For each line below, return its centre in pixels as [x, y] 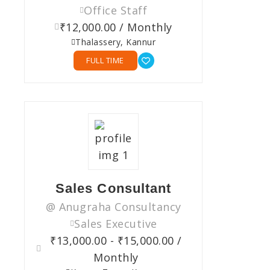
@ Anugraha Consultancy [113, 207]
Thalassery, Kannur [116, 42]
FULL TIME [105, 61]
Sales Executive [116, 224]
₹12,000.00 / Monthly [116, 27]
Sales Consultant [113, 189]
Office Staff [116, 11]
